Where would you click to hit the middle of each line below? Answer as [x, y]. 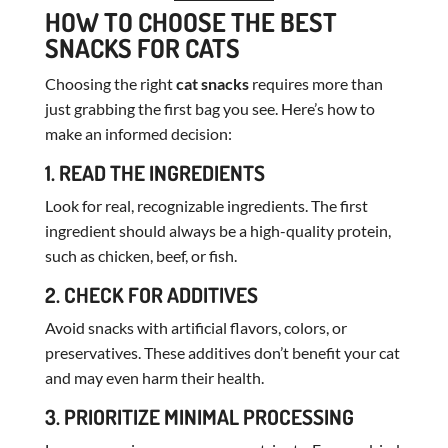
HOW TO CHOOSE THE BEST [190, 21]
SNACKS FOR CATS [142, 47]
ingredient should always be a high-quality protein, [217, 230]
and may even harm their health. [154, 377]
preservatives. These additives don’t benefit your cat [222, 352]
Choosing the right [110, 83]
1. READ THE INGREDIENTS [154, 172]
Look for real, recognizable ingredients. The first [206, 205]
